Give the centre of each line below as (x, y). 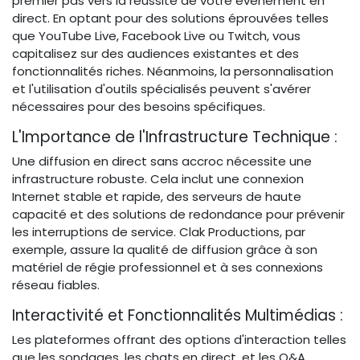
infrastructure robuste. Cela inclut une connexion (158, 178)
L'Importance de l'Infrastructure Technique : (177, 137)
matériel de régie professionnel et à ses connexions (168, 267)
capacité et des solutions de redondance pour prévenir (178, 214)
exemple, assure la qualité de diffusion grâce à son (165, 249)
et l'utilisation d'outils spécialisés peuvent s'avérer (162, 88)
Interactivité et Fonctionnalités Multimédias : (180, 315)
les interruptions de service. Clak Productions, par (159, 231)
